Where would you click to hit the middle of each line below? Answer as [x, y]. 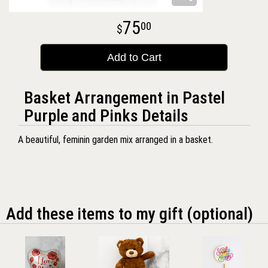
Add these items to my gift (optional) [130, 214]
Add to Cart [134, 57]
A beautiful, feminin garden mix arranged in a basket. [115, 140]
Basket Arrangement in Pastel [124, 98]
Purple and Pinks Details [106, 116]
